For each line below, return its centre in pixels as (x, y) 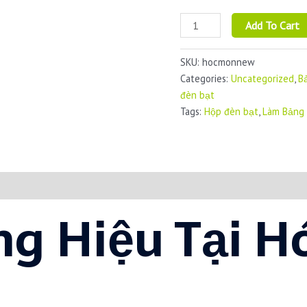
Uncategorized (263, 79)
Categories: (206, 79)
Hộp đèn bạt (232, 112)
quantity (199, 120)
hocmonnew (229, 62)
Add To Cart (272, 26)
